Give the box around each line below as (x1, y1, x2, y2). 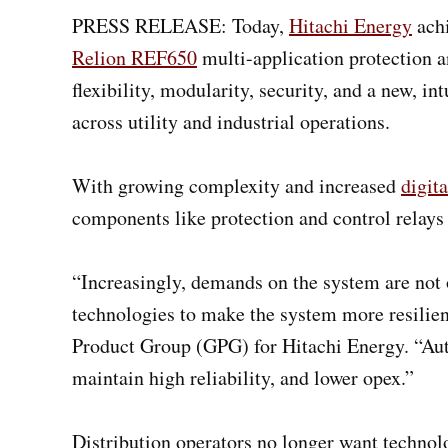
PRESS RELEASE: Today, (72, 11, 289, 39)
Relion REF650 (72, 43, 197, 71)
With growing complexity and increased (72, 171, 401, 199)
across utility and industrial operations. (72, 107, 390, 135)
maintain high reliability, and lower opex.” (72, 363, 414, 391)
